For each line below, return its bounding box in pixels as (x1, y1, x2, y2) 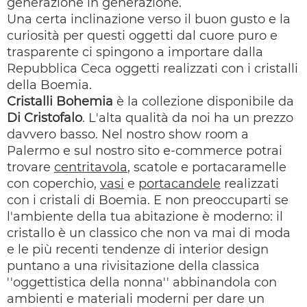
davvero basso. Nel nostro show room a (7, 127, 249, 142)
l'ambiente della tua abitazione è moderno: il (7, 209, 283, 224)
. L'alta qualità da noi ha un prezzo (82, 110, 293, 125)
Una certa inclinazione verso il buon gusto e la (7, 12, 291, 27)
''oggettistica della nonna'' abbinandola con (7, 275, 277, 290)
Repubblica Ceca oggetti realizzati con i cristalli (7, 61, 298, 76)
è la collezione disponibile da (113, 94, 294, 109)
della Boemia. (7, 77, 95, 93)
